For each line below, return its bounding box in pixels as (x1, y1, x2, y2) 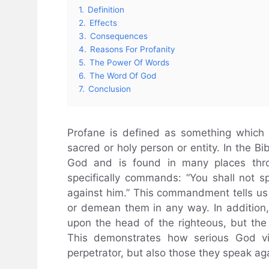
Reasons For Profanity (90, 44, 175, 55)
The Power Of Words (89, 58, 169, 68)
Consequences (90, 31, 148, 41)
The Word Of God (89, 71, 156, 81)
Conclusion (88, 84, 131, 94)
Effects (89, 18, 117, 28)
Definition (88, 5, 124, 15)
